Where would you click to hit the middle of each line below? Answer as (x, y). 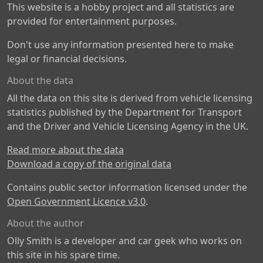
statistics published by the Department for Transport (124, 112)
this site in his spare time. (63, 255)
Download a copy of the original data (89, 164)
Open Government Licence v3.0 (76, 201)
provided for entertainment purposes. (92, 21)
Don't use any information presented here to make (120, 45)
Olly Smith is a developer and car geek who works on (124, 241)
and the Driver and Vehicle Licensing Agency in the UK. (128, 126)
